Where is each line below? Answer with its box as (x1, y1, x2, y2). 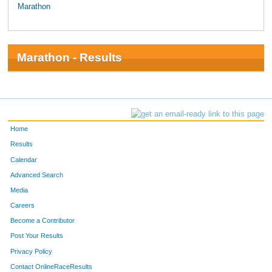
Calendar (10, 155, 38, 163)
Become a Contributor (10, 217, 75, 225)
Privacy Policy (10, 247, 53, 255)
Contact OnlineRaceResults (10, 262, 93, 270)
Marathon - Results (16, 50, 122, 64)
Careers (10, 202, 35, 209)
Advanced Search (10, 171, 64, 178)
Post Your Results (10, 232, 64, 240)
